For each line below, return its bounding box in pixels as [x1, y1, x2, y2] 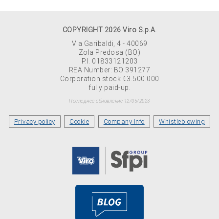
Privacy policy [14, 118, 55, 125]
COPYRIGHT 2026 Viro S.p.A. [62, 26, 157, 34]
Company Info [103, 118, 145, 125]
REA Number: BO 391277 [68, 66, 151, 74]
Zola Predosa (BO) [78, 48, 141, 56]
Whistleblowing [159, 118, 205, 125]
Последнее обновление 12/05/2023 [69, 98, 150, 104]
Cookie [69, 118, 89, 125]
